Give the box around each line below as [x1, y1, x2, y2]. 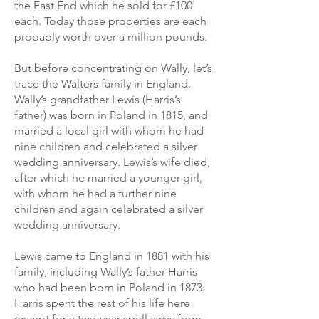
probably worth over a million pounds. [14, 30, 207, 43]
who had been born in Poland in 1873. [14, 281, 205, 294]
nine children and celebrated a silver [14, 140, 197, 153]
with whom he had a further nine [14, 187, 177, 200]
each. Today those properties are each [14, 14, 206, 28]
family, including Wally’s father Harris [14, 265, 197, 278]
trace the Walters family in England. [14, 77, 191, 90]
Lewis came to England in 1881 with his [14, 249, 209, 263]
